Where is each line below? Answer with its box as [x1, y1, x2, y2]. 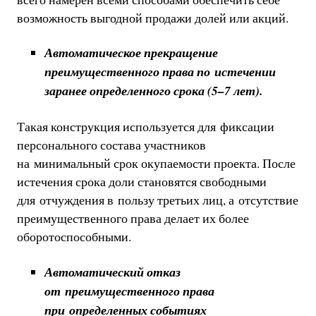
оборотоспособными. [16, 227, 131, 245]
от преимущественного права [44, 281, 214, 300]
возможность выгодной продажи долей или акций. [16, 8, 288, 26]
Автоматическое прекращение [44, 44, 218, 62]
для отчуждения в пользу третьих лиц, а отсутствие [16, 190, 298, 208]
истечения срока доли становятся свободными [16, 172, 267, 190]
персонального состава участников [16, 135, 206, 153]
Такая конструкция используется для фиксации [16, 117, 274, 135]
